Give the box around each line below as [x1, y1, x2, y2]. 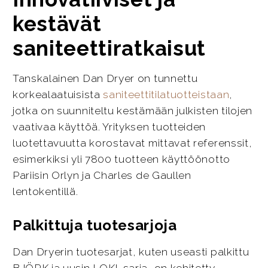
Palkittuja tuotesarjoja [12, 217, 177, 234]
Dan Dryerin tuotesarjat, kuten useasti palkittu [12, 246, 249, 258]
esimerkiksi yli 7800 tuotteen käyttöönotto [12, 153, 230, 166]
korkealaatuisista [12, 89, 103, 101]
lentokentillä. [12, 185, 78, 198]
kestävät [12, 11, 102, 36]
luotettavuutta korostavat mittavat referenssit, [12, 137, 252, 150]
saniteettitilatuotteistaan [103, 89, 230, 101]
